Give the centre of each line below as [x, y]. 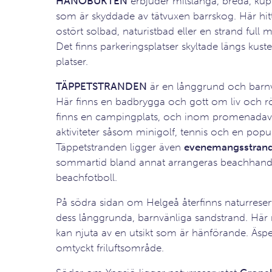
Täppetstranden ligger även [120, 147]
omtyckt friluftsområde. [110, 248]
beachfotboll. [86, 177]
